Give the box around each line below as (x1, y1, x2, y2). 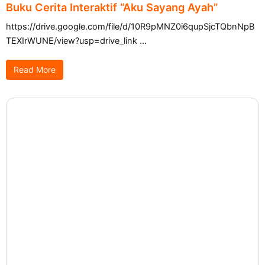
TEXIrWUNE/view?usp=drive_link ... (6, 35, 147, 47)
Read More (14, 64, 56, 75)
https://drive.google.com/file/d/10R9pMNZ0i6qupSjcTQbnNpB (6, 21, 254, 33)
